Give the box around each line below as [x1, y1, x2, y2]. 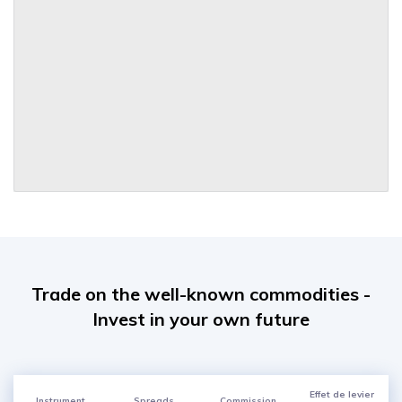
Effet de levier [309, 389, 374, 400]
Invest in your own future [92, 308, 310, 330]
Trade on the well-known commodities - [31, 283, 371, 305]
